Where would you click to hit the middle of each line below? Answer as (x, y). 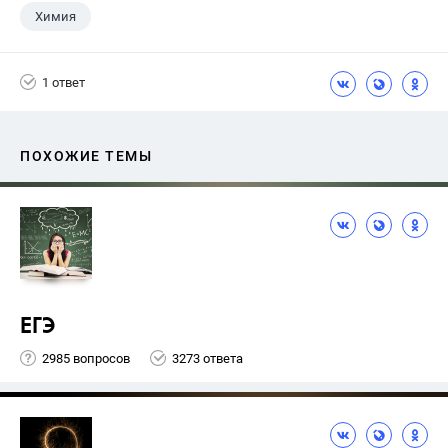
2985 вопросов (86, 358)
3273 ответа (207, 358)
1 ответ (63, 82)
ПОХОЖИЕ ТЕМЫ (86, 156)
